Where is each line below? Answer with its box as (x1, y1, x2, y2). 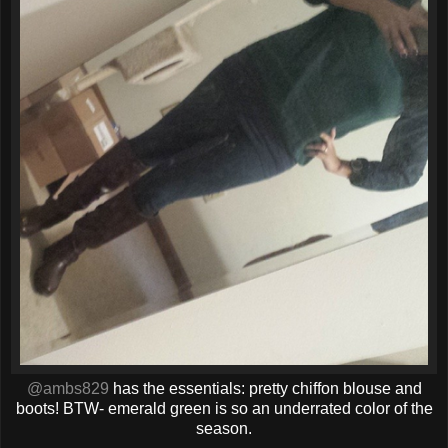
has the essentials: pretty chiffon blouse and (108, 380, 422, 398)
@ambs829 (26, 380, 109, 398)
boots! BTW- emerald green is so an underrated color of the (15, 400, 433, 418)
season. (196, 420, 252, 438)
